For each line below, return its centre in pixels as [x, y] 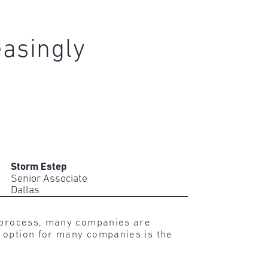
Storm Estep [38, 167]
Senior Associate [49, 179]
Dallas [25, 191]
